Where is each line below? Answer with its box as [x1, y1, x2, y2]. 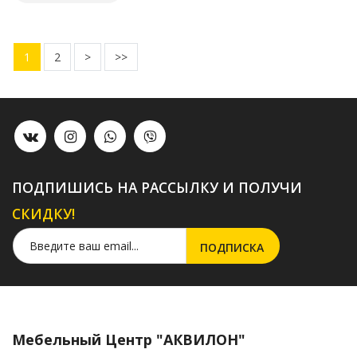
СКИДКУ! [12, 204, 75, 224]
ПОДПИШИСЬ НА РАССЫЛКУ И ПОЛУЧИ [12, 178, 302, 198]
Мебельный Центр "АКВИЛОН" [12, 330, 245, 350]
